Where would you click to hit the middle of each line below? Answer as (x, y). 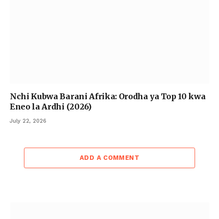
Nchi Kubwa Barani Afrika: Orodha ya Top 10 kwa (108, 97)
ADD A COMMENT (109, 158)
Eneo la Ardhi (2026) (51, 107)
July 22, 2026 (28, 121)
